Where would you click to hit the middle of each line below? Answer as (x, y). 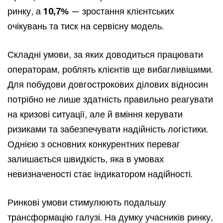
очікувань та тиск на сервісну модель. (87, 26)
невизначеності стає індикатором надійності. (101, 174)
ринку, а (25, 11)
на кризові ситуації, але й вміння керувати (95, 114)
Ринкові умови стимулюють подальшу (87, 202)
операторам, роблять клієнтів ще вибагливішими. (110, 69)
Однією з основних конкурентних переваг (94, 144)
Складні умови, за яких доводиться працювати (105, 54)
